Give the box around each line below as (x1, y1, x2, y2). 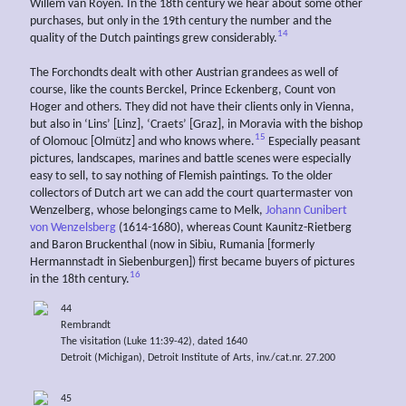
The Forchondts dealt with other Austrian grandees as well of (30, 65, 338, 80)
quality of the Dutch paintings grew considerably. (30, 31, 277, 45)
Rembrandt (60, 319, 111, 331)
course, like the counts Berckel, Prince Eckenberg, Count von (30, 82, 335, 97)
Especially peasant (266, 134, 361, 149)
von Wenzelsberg (30, 220, 116, 235)
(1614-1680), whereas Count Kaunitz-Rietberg (116, 220, 352, 235)
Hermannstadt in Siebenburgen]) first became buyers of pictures (30, 255, 354, 269)
